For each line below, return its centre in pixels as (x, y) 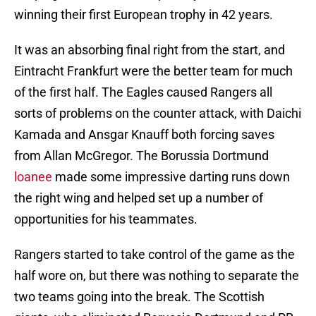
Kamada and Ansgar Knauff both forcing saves (144, 135)
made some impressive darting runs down (171, 177)
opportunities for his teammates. (106, 219)
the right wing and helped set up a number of (139, 198)
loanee (33, 177)
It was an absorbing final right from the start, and (150, 50)
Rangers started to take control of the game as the (154, 255)
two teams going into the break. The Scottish (139, 297)
